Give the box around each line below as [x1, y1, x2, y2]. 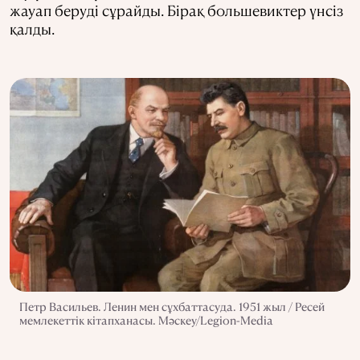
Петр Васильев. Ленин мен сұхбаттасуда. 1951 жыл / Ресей [19, 299, 325, 314]
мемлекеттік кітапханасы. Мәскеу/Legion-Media [19, 313, 273, 328]
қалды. [10, 18, 55, 38]
